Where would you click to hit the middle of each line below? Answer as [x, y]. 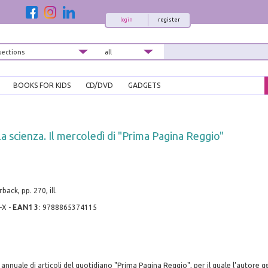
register [169, 20]
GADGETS [144, 86]
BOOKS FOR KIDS [42, 86]
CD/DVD [99, 86]
